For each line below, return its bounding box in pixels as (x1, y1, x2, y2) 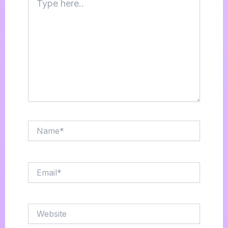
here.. (27, 1, 46, 10)
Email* (27, 162, 48, 171)
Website (27, 204, 55, 213)
